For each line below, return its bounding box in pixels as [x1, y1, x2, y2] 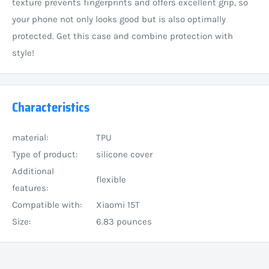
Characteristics [12, 97, 89, 117]
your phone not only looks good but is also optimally [12, 13, 226, 25]
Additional [12, 165, 54, 177]
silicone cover [96, 148, 153, 160]
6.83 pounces [96, 216, 152, 227]
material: [12, 131, 48, 143]
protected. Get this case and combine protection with [12, 30, 233, 41]
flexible [96, 174, 126, 185]
